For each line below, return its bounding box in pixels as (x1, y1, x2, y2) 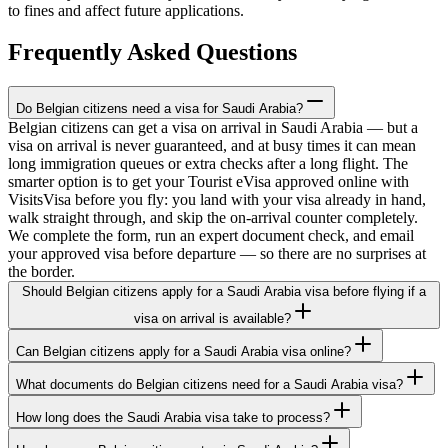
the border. (8, 263, 75, 281)
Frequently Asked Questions (8, 39, 297, 66)
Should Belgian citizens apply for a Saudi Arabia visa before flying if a (22, 284, 426, 300)
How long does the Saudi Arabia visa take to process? (16, 410, 330, 426)
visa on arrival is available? (133, 311, 291, 327)
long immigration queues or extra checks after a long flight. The (8, 155, 408, 173)
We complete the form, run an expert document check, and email (8, 227, 414, 245)
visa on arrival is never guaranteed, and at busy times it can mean (8, 137, 416, 155)
